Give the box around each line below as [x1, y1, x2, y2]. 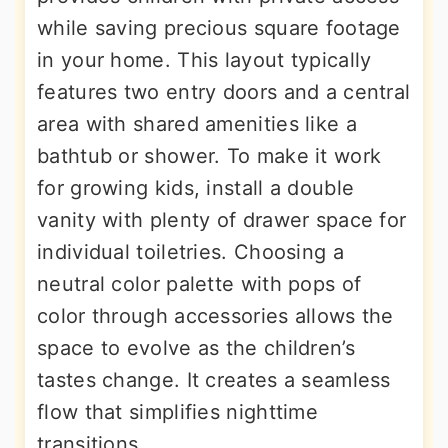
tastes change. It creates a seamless [37, 368, 391, 392]
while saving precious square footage [37, 16, 401, 40]
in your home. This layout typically [37, 48, 372, 72]
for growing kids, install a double [37, 176, 355, 200]
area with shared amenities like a [37, 112, 357, 136]
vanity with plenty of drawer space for [37, 208, 407, 232]
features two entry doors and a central [37, 80, 411, 104]
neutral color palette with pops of [37, 272, 362, 296]
